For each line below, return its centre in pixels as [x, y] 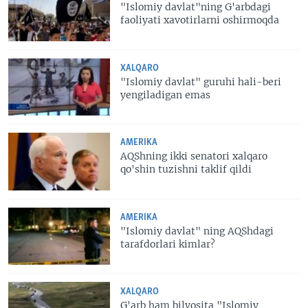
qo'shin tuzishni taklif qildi [186, 169]
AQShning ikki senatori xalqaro [194, 156]
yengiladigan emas [166, 95]
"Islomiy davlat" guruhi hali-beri [201, 81]
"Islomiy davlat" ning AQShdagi [197, 231]
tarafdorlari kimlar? [168, 244]
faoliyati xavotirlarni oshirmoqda [200, 20]
